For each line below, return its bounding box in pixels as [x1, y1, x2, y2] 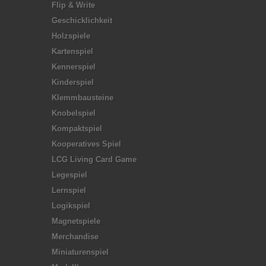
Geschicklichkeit [52, 15, 112, 25]
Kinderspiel [52, 77, 94, 87]
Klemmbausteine [52, 93, 113, 102]
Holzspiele [52, 31, 90, 40]
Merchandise [52, 232, 99, 241]
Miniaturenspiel [52, 247, 109, 256]
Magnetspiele [52, 216, 100, 226]
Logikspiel [52, 201, 90, 210]
